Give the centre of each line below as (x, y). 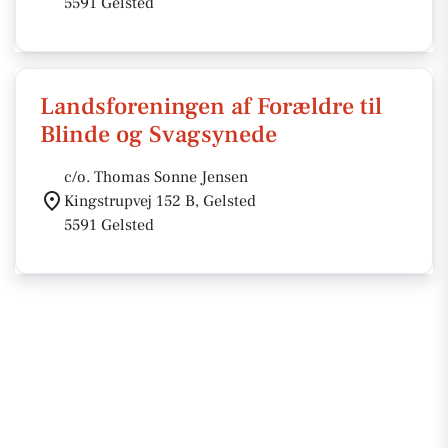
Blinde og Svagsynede (158, 134)
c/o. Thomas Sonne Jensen (156, 177)
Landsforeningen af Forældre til (211, 106)
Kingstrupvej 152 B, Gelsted (160, 201)
